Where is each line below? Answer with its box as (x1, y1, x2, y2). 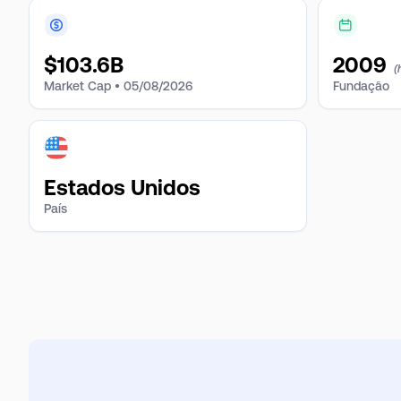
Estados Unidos (44, 175, 200, 200)
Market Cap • (44, 79, 120, 93)
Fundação (333, 79, 389, 93)
